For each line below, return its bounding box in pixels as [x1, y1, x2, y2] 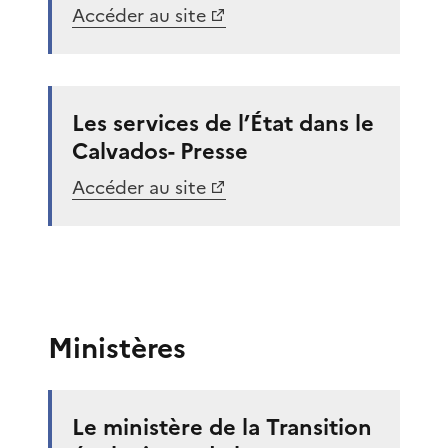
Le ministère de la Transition [72, 410, 372, 444]
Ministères [48, 326, 186, 369]
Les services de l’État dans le [72, 106, 374, 140]
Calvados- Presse [72, 134, 248, 168]
